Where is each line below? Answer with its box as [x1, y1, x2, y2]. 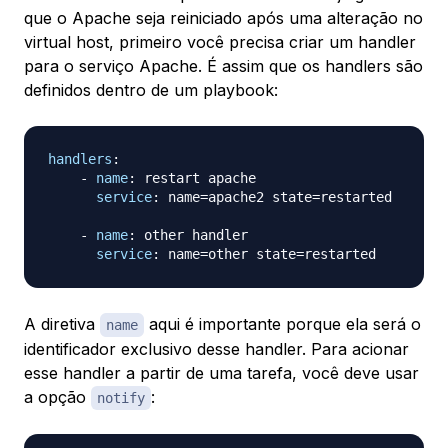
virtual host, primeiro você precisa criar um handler [24, 32, 416, 53]
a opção [24, 387, 91, 408]
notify [97, 390, 145, 407]
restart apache [136, 170, 256, 187]
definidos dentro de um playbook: [24, 80, 278, 101]
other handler [136, 227, 248, 244]
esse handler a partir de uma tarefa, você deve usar [24, 363, 419, 384]
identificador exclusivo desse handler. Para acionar [24, 339, 409, 360]
